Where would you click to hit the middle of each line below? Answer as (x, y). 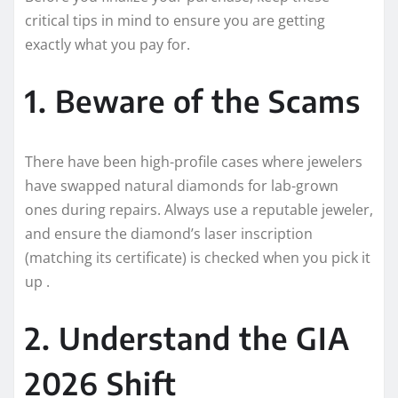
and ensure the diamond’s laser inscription (169, 234)
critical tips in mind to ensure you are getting (175, 21)
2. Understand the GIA (187, 338)
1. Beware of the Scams (193, 101)
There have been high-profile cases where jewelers (194, 162)
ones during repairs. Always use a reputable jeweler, (199, 210)
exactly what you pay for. (107, 45)
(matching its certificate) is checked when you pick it (198, 258)
